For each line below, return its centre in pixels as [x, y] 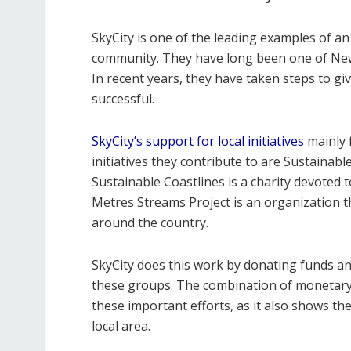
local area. [121, 326]
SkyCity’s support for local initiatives [198, 141]
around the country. [150, 223]
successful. [123, 99]
